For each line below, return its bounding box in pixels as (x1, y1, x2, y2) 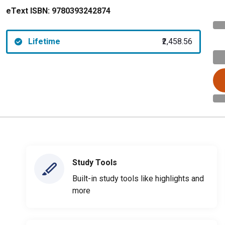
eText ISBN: (6, 6, 50, 16)
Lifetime (28, 37, 60, 46)
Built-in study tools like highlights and (72, 173, 204, 183)
